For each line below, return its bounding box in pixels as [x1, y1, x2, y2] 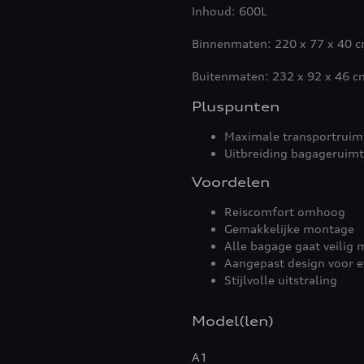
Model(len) [192, 313, 274, 329]
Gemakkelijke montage [224, 222, 354, 236]
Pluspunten [192, 98, 279, 115]
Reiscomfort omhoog [224, 205, 345, 219]
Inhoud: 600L [192, 4, 267, 18]
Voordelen [192, 174, 270, 190]
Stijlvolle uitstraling [224, 273, 337, 287]
